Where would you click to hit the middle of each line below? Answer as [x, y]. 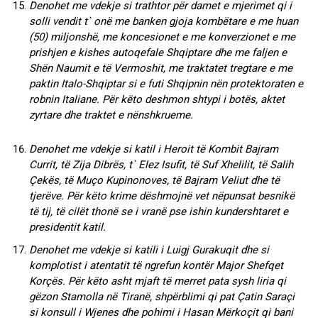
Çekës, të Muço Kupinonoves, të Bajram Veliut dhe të [154, 180]
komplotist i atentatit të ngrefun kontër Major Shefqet [156, 265]
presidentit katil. [67, 227]
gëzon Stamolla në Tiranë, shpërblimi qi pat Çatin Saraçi [162, 296]
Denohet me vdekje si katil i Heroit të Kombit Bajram [154, 149]
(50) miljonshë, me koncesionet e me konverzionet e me [162, 37]
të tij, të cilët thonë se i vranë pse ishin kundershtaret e [159, 211]
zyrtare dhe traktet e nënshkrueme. [111, 115]
